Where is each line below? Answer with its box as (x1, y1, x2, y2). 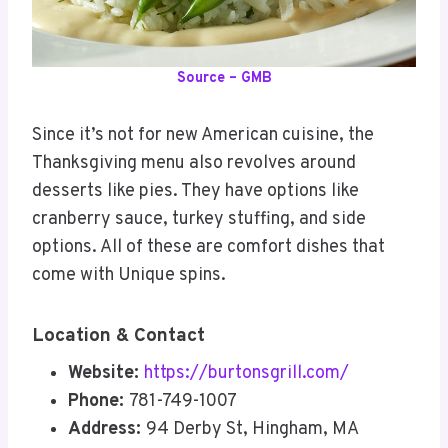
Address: (68, 417, 146, 441)
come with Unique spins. (32, 264, 226, 288)
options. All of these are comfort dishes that (32, 236, 385, 260)
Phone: (68, 389, 129, 413)
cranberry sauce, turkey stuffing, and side (32, 208, 366, 232)
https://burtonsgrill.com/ (144, 361, 349, 385)
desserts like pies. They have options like (32, 180, 359, 204)
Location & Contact (32, 324, 205, 349)
